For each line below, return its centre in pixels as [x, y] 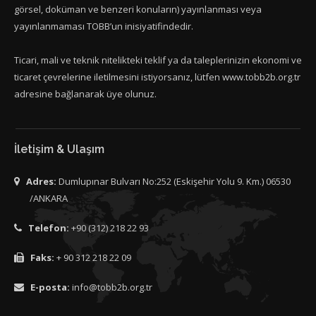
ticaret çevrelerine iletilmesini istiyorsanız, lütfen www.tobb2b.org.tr [157, 77]
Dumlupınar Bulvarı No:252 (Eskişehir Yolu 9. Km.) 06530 [174, 181]
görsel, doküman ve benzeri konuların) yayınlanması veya [138, 9]
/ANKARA [49, 198]
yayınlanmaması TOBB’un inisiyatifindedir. [104, 26]
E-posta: [50, 287]
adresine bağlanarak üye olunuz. [85, 94]
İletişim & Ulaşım [59, 149]
